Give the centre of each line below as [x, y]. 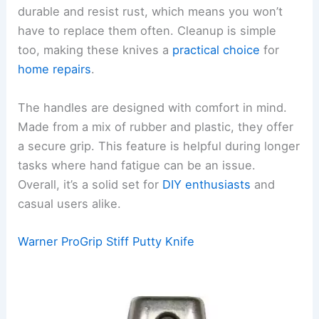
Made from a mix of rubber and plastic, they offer [156, 126]
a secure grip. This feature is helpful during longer [159, 146]
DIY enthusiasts [207, 184]
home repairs [55, 69]
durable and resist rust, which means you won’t [151, 12]
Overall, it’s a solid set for [90, 184]
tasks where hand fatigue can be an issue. [137, 165]
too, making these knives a [95, 50]
